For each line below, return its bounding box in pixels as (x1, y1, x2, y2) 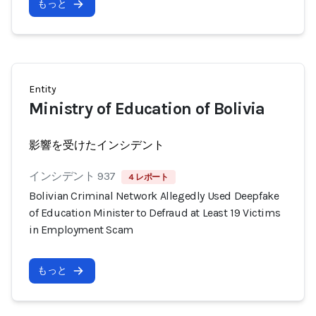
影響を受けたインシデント (29, 138, 164, 152)
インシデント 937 (29, 169, 116, 183)
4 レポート (128, 172, 169, 182)
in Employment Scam (29, 223, 133, 236)
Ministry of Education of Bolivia (29, 99, 265, 119)
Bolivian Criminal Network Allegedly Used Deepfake (29, 189, 279, 202)
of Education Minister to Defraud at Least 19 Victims (29, 206, 281, 219)
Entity (29, 83, 56, 95)
